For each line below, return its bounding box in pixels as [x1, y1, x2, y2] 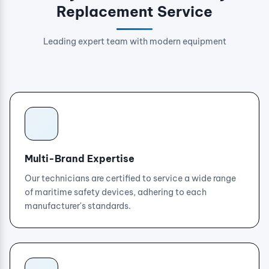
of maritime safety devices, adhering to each [25, 187, 207, 198]
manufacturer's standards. [25, 201, 131, 211]
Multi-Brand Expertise [25, 153, 134, 165]
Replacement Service [56, 2, 213, 20]
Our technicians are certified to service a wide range [25, 173, 236, 184]
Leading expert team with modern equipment [43, 36, 226, 47]
